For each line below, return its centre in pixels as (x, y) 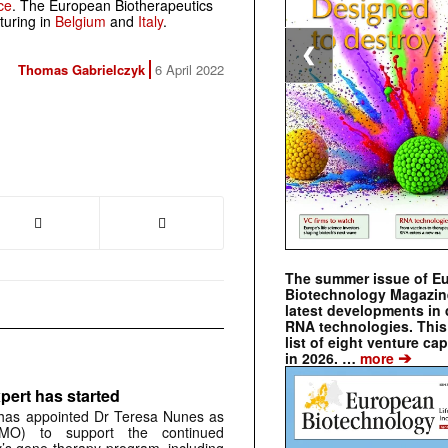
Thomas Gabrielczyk (81, 69)
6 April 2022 (189, 69)
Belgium (80, 20)
